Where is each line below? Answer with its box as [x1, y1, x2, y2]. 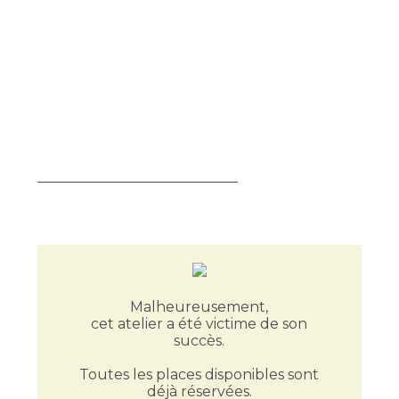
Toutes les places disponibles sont [79, 366, 320, 383]
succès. [174, 332, 225, 349]
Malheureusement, [130, 298, 269, 315]
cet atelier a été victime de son [91, 315, 308, 332]
